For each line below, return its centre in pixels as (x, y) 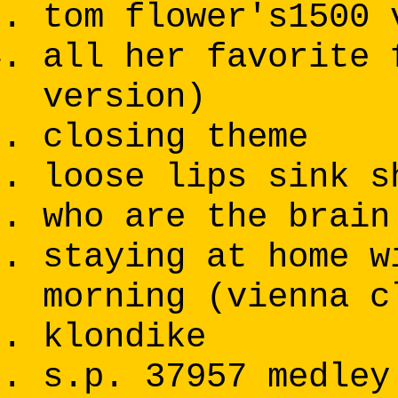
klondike (124, 338)
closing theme (175, 138)
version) (124, 98)
